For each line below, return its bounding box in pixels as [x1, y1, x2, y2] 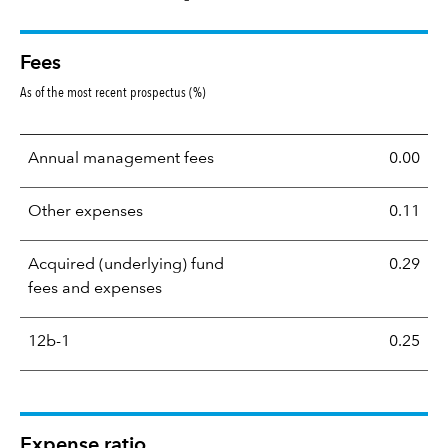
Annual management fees [28, 150, 214, 167]
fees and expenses [28, 280, 162, 297]
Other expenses [28, 203, 143, 220]
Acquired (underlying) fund [28, 256, 224, 273]
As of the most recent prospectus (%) [20, 82, 206, 101]
